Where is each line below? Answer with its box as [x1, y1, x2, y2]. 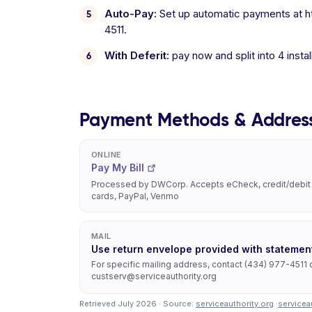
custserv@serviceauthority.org [91, 271, 217, 281]
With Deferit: [104, 49, 169, 62]
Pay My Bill [91, 162, 144, 173]
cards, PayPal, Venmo [91, 191, 179, 201]
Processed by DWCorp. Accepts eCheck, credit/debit [91, 179, 311, 189]
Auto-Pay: [104, 7, 157, 20]
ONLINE [91, 150, 122, 159]
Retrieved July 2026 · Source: [79, 299, 196, 309]
